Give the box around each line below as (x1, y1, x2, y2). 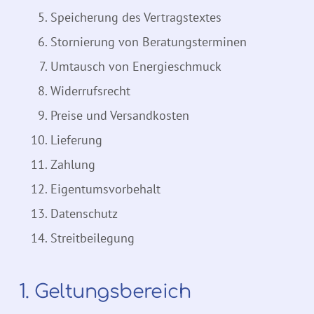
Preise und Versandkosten (50, 107, 189, 124)
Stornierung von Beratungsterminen (50, 34, 247, 50)
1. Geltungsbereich (19, 281, 191, 303)
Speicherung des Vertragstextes (50, 9, 221, 26)
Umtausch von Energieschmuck (50, 58, 221, 75)
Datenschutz (50, 205, 118, 222)
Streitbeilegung (50, 230, 135, 247)
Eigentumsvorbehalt (50, 181, 161, 198)
